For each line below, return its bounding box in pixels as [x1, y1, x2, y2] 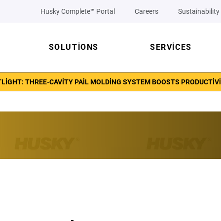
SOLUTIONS [48, 42, 99, 52]
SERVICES [149, 42, 192, 52]
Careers [135, 7, 158, 15]
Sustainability [178, 7, 220, 15]
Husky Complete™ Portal [40, 7, 115, 15]
